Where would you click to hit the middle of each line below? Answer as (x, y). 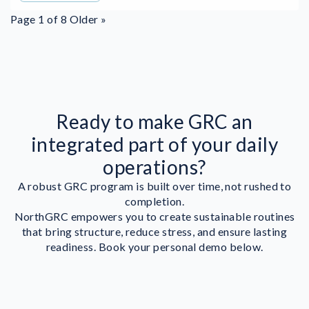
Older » (88, 19)
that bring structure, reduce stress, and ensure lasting (154, 232)
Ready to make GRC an (154, 122)
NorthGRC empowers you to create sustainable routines (154, 217)
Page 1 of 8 (40, 19)
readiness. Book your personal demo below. (154, 247)
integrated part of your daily (154, 144)
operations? (154, 167)
